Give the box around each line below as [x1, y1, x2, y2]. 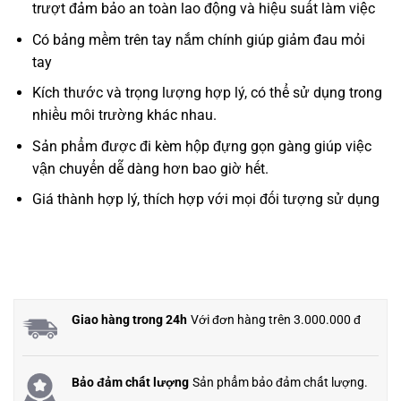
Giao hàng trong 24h [72, 312, 187, 328]
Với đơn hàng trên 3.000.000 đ [191, 312, 361, 328]
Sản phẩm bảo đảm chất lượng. [192, 375, 368, 390]
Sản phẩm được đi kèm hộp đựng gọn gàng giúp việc [31, 137, 371, 155]
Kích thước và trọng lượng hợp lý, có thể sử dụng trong [31, 84, 382, 102]
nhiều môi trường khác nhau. [31, 107, 217, 124]
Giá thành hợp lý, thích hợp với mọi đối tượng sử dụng [31, 191, 380, 209]
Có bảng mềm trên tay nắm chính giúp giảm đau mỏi [31, 30, 365, 48]
